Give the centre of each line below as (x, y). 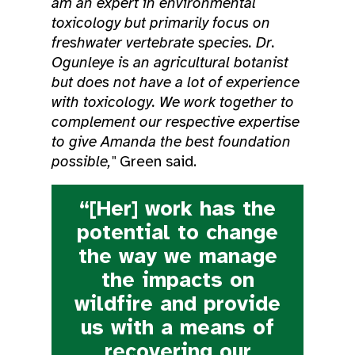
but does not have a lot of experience (176, 82)
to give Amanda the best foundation (171, 141)
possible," (84, 161)
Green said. (156, 161)
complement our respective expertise (176, 122)
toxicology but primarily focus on (161, 23)
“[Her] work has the (177, 208)
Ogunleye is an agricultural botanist (170, 62)
